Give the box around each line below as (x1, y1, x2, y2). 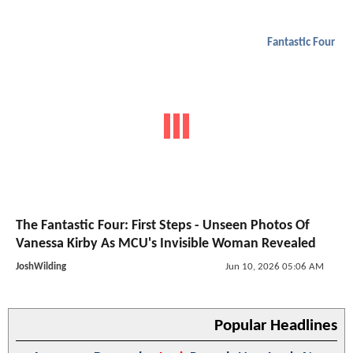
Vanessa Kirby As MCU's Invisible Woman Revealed (16, 236, 316, 252)
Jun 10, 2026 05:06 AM (225, 262, 324, 273)
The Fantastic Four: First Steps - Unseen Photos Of (16, 218, 310, 234)
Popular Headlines (214, 318, 337, 335)
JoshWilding (16, 262, 66, 273)
